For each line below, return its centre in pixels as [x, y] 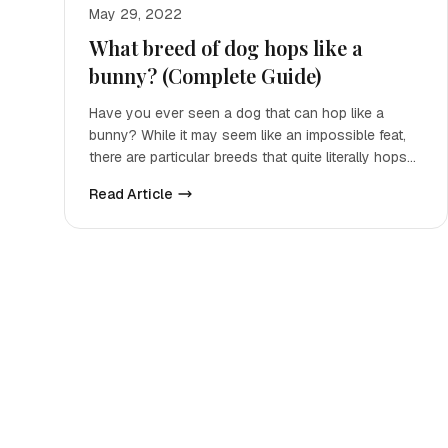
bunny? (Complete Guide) [205, 75]
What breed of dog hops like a [226, 47]
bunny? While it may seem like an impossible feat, [247, 135]
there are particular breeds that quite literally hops [248, 157]
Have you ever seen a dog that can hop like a [236, 113]
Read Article [131, 194]
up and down [131, 179]
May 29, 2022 [135, 14]
